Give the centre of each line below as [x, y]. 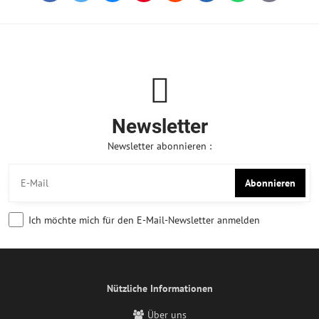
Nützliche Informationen [159, 288]
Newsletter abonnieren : [159, 146]
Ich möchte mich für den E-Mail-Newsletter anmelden [144, 220]
